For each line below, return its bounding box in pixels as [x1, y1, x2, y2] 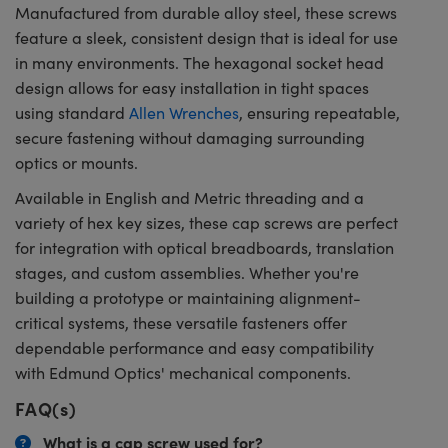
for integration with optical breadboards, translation [15, 237, 394, 258]
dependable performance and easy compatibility [15, 337, 374, 358]
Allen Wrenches [129, 102, 239, 123]
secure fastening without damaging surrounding [15, 127, 365, 148]
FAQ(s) [15, 396, 77, 421]
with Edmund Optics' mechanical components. [15, 362, 351, 383]
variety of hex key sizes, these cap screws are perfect [15, 212, 398, 233]
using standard [15, 102, 129, 123]
